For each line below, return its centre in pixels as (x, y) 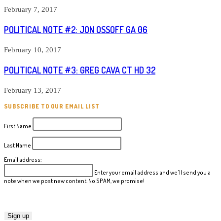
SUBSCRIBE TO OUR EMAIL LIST (52, 106)
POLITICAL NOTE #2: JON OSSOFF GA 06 (76, 30)
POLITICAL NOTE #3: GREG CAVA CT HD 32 (80, 70)
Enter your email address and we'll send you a (152, 172)
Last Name (18, 145)
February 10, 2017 (33, 50)
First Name (18, 126)
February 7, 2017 (31, 10)
